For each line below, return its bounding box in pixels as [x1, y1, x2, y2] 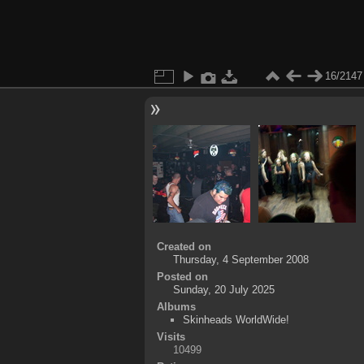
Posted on [156, 270, 208, 283]
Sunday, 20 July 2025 [172, 283, 275, 296]
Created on [156, 240, 211, 253]
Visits [156, 330, 185, 343]
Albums [156, 300, 196, 313]
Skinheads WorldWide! [183, 313, 290, 326]
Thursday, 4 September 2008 [172, 253, 309, 266]
